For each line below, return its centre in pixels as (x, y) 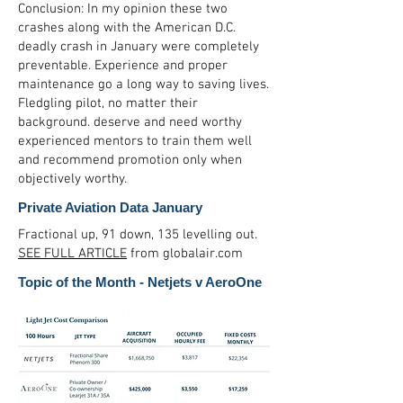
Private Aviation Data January (112, 207)
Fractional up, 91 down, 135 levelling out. (138, 235)
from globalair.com (185, 254)
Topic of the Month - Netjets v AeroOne (140, 282)
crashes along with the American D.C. (127, 28)
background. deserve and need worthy (130, 122)
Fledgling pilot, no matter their (108, 103)
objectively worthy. (74, 179)
